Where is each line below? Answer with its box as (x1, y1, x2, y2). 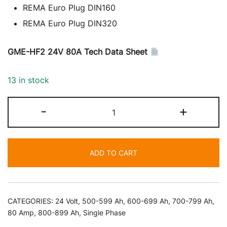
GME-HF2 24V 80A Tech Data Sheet (8, 47, 150, 57)
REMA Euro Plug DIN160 (23, 3, 116, 13)
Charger (112, 165, 144, 175)
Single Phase (83, 208, 126, 217)
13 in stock (8, 75, 49, 86)
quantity (112, 178, 144, 188)
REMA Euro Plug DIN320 (23, 18, 117, 29)
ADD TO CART (90, 148, 137, 157)
